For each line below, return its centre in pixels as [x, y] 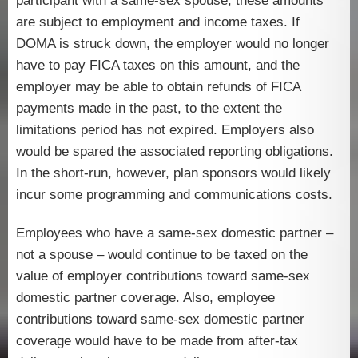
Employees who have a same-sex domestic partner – [175, 233]
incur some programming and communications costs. [174, 194]
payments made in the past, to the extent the [149, 108]
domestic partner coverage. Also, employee [145, 298]
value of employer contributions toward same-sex [163, 276]
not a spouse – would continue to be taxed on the [162, 255]
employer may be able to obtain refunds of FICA [158, 86]
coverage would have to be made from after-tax [157, 341]
